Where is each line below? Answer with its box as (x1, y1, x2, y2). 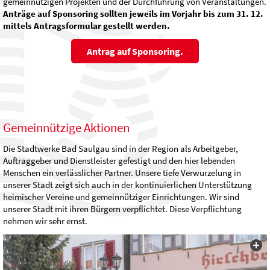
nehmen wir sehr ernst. (3, 215, 87, 227)
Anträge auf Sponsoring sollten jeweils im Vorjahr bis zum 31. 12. (3, 8, 263, 20)
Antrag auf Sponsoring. (87, 45, 183, 58)
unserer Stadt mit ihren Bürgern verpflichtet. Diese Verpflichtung (3, 203, 242, 215)
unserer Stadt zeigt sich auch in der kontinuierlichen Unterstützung (3, 179, 252, 191)
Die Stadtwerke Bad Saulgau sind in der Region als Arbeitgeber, (3, 143, 238, 155)
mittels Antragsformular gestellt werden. (3, 20, 172, 32)
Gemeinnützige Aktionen (3, 119, 130, 136)
